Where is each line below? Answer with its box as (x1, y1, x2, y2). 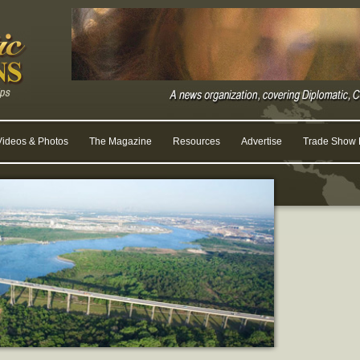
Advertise (241, 136, 282, 147)
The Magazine (89, 136, 152, 147)
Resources (173, 136, 220, 147)
